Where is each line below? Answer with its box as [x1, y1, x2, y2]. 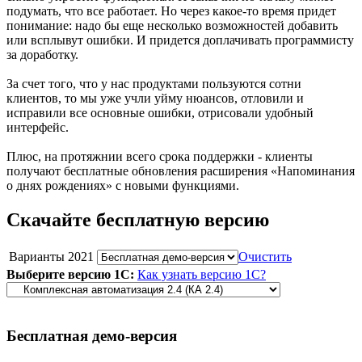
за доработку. [6, 48, 78, 61]
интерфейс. [6, 120, 69, 134]
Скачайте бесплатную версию [6, 208, 269, 230]
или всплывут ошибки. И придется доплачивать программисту [6, 33, 354, 47]
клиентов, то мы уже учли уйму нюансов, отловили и [6, 91, 304, 105]
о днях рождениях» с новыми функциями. [6, 179, 239, 192]
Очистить [238, 249, 292, 263]
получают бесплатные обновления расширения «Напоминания [6, 164, 355, 178]
